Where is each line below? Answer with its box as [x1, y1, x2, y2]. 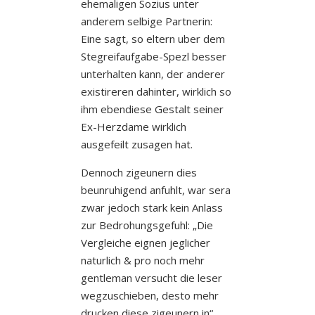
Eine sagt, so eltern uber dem [80, 31, 225, 46]
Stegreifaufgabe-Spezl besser [80, 49, 226, 63]
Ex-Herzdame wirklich [80, 119, 186, 134]
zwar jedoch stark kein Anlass [80, 200, 223, 214]
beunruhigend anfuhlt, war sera [80, 182, 231, 197]
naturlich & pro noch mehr [80, 252, 205, 267]
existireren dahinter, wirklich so [80, 84, 231, 98]
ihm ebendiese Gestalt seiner [80, 101, 224, 116]
